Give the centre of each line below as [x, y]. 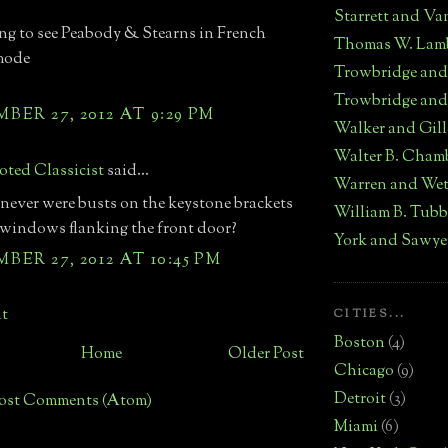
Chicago [364, 371]
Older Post [266, 355]
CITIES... [370, 315]
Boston [359, 343]
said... [126, 172]
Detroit [360, 399]
